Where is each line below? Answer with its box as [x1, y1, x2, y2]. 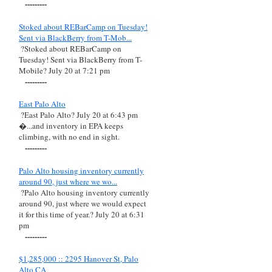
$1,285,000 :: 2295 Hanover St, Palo [19, 253, 138, 265]
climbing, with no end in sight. [19, 131, 120, 143]
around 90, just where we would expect [19, 197, 146, 209]
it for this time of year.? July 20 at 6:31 [19, 208, 144, 220]
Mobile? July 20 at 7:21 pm [19, 64, 110, 76]
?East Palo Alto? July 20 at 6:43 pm [19, 109, 140, 121]
